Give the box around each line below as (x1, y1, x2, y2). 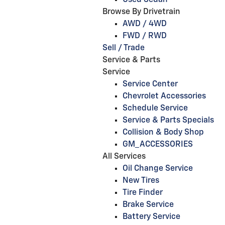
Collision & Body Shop (123, 129, 204, 137)
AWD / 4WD (123, 20, 167, 28)
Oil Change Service (123, 165, 193, 173)
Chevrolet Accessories (123, 92, 206, 100)
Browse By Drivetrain (102, 8, 180, 16)
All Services (102, 153, 146, 161)
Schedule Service (123, 104, 188, 113)
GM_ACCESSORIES (123, 141, 193, 149)
